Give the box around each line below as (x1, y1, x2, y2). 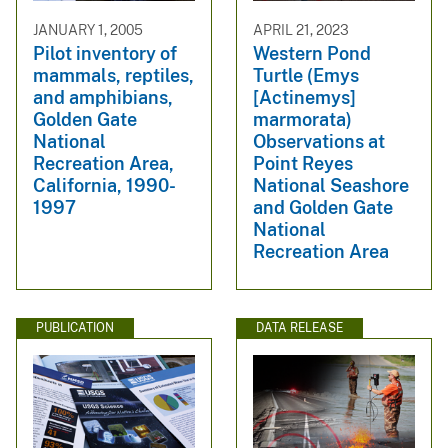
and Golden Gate (253, 197, 393, 219)
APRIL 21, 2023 (253, 21, 349, 38)
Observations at (253, 131, 385, 153)
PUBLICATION (36, 321, 114, 336)
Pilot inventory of (33, 43, 177, 65)
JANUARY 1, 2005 (33, 21, 143, 38)
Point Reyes (253, 153, 353, 175)
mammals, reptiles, (33, 65, 194, 87)
